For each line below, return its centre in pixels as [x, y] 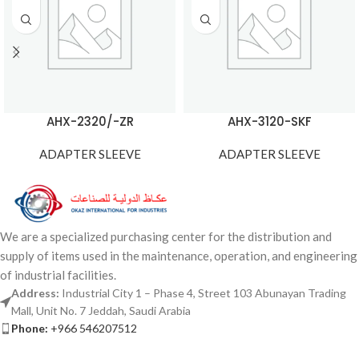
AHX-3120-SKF [269, 121]
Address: [36, 293]
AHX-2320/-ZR [90, 121]
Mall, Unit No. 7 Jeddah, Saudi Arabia [101, 311]
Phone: [30, 328]
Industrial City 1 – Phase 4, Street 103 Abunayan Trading [204, 293]
